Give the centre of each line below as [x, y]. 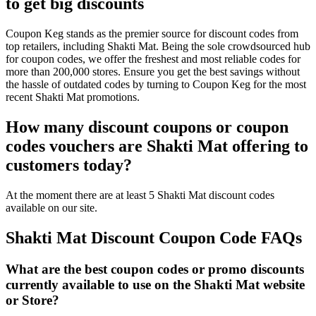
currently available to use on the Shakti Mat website [155, 285]
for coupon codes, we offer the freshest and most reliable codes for [153, 59]
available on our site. [51, 208]
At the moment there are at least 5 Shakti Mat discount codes [140, 195]
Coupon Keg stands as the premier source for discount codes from [152, 34]
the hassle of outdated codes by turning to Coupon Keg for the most [156, 85]
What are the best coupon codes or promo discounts [155, 269]
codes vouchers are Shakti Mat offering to [157, 146]
